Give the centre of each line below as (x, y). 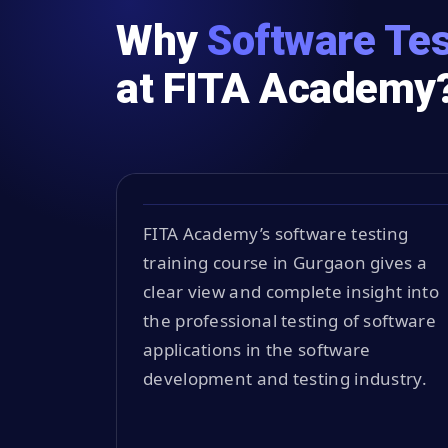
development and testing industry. (285, 378)
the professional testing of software (289, 320)
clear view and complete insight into (291, 291)
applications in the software (257, 349)
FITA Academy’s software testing (276, 233)
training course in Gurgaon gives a (285, 262)
